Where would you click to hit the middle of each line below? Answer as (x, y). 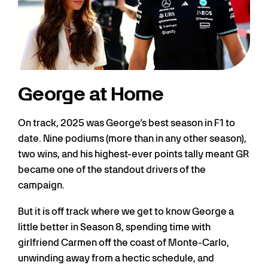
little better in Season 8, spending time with (114, 227)
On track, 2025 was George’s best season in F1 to (127, 123)
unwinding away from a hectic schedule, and (116, 258)
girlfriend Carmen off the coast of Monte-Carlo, (124, 242)
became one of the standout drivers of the (112, 169)
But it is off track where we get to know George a (126, 211)
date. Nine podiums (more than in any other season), (132, 138)
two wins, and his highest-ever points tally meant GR (133, 154)
